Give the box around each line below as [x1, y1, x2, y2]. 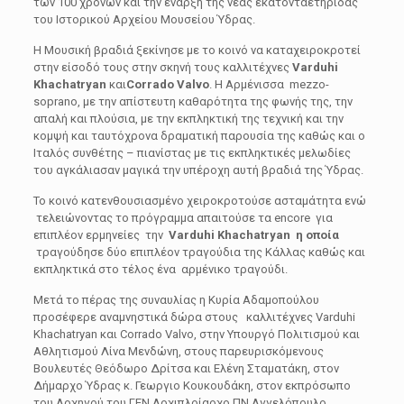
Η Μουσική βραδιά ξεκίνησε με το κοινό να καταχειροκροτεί [32, 43, 361, 57]
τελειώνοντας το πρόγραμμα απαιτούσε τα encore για [32, 211, 333, 225]
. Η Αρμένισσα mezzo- [208, 78, 329, 91]
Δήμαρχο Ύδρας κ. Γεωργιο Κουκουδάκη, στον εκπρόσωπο [32, 379, 351, 392]
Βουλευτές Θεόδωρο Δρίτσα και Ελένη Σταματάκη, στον [32, 362, 339, 375]
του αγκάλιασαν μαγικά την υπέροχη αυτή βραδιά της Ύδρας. [32, 163, 363, 177]
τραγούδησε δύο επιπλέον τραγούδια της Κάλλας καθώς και [32, 245, 365, 259]
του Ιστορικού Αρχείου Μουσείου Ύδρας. [32, 13, 255, 26]
